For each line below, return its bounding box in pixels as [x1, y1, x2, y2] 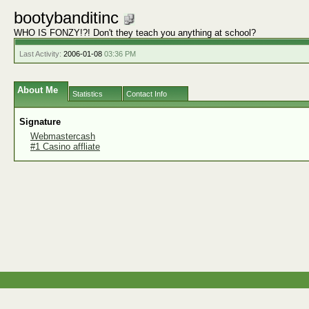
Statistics [72, 90, 103, 98]
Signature [19, 117, 61, 127]
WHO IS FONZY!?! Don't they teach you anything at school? [14, 28, 256, 38]
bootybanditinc [14, 8, 123, 27]
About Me [17, 85, 58, 95]
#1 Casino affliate [30, 141, 100, 152]
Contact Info [126, 90, 167, 98]
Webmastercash [30, 131, 95, 141]
